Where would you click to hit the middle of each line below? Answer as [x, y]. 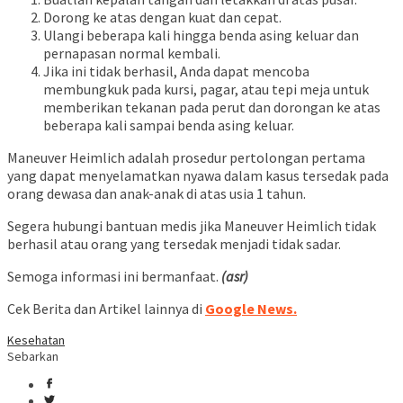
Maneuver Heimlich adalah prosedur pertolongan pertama [186, 158]
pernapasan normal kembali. [132, 54]
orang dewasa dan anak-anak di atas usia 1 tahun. [157, 194]
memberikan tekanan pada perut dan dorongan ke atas [212, 107]
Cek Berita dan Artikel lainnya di [106, 309]
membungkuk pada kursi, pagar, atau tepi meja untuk [206, 90]
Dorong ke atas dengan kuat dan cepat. [162, 18]
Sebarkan [33, 357]
